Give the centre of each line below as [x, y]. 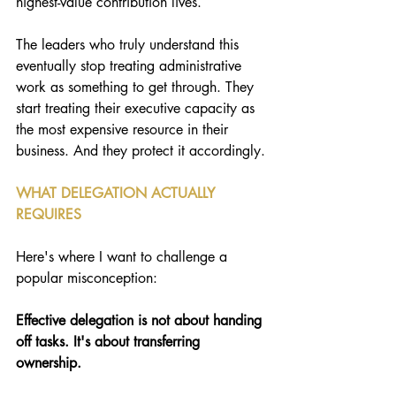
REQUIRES [49, 215]
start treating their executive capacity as [137, 109]
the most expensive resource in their [124, 130]
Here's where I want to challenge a [124, 257]
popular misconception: [89, 278]
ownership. [49, 363]
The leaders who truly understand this [129, 45]
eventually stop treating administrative [131, 66]
